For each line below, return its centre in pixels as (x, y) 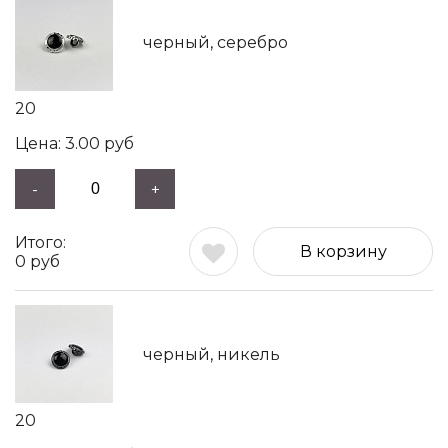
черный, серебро (215, 42)
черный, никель (211, 354)
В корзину (343, 251)
